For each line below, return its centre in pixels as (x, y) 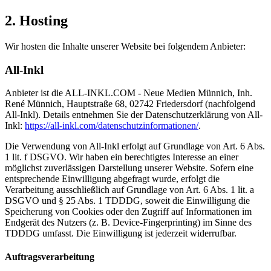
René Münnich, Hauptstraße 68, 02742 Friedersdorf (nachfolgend (130, 104)
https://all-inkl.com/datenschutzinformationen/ (112, 126)
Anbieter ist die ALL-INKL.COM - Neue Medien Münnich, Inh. (129, 93)
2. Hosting (36, 20)
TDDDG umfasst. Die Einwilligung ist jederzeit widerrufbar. (121, 233)
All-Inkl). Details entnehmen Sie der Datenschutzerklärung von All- (134, 115)
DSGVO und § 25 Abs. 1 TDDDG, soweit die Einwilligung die (127, 201)
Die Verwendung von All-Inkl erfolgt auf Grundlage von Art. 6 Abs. (135, 146)
